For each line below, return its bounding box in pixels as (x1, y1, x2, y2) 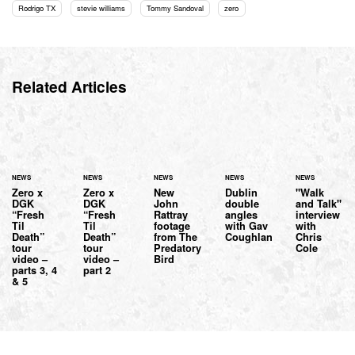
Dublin (224, 185, 258, 200)
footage (154, 218, 191, 233)
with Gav (224, 218, 268, 233)
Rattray (154, 207, 189, 222)
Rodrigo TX (18, 2, 56, 13)
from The (154, 229, 198, 244)
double (224, 196, 259, 211)
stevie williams (76, 2, 125, 13)
